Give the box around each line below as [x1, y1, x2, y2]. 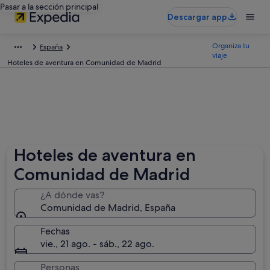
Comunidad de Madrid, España [40, 201, 176, 214]
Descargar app [168, 11, 227, 22]
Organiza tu [212, 41, 250, 51]
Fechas [40, 225, 71, 237]
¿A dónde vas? [40, 189, 105, 201]
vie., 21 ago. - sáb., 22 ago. [40, 237, 155, 250]
